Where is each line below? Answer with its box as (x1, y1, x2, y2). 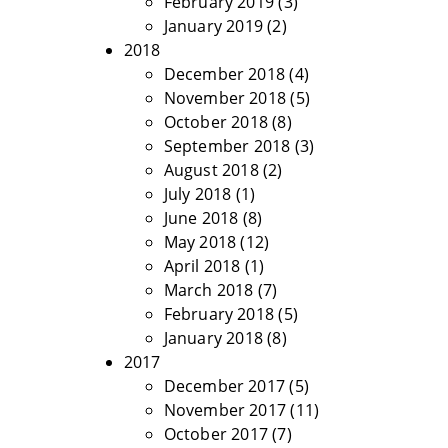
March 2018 (163, 279, 254, 301)
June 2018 (163, 207, 239, 229)
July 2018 (163, 183, 232, 205)
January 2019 (163, 15, 263, 37)
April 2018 (163, 255, 241, 277)
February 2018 (163, 303, 275, 325)
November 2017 (163, 399, 287, 421)
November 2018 (163, 87, 287, 109)
